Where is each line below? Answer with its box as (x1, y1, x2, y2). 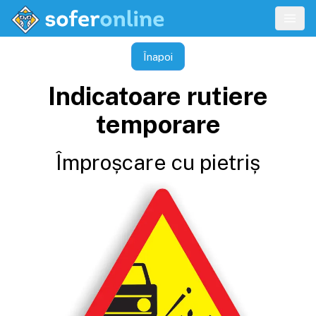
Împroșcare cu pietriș (56, 150, 260, 175)
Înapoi (143, 50, 173, 63)
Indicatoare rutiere (48, 81, 268, 111)
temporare (95, 109, 221, 139)
